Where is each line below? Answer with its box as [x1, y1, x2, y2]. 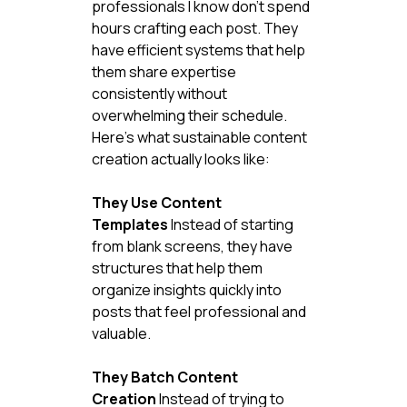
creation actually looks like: [91, 148, 270, 169]
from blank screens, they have [91, 235, 295, 256]
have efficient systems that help [91, 39, 308, 60]
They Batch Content [91, 366, 241, 387]
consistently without [91, 83, 230, 104]
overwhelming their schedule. [91, 104, 287, 125]
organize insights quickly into [91, 279, 284, 300]
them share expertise [91, 61, 239, 82]
